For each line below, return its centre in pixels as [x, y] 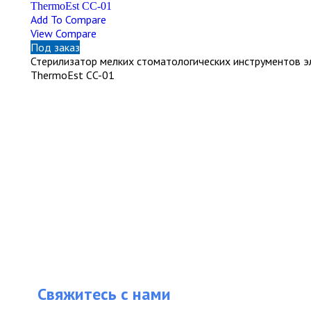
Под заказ [55, 47]
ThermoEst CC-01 [72, 75]
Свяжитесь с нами [104, 294]
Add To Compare [68, 19]
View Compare [63, 33]
